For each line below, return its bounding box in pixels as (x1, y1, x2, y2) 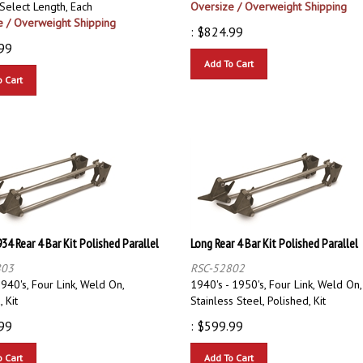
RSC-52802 (190, 253, 245, 268)
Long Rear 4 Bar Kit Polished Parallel (190, 227, 358, 244)
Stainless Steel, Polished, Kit (190, 285, 326, 301)
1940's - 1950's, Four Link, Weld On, (190, 269, 361, 284)
